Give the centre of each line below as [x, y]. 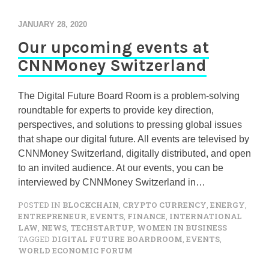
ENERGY [228, 205]
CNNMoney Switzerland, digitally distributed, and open [134, 153]
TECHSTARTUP [102, 228]
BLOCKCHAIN [91, 205]
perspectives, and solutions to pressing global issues [130, 125]
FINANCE [147, 216]
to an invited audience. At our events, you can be [121, 168]
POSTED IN [40, 205]
